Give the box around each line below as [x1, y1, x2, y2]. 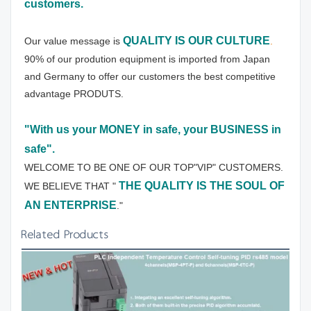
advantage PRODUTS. [24, 88, 124, 100]
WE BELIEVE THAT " [24, 180, 119, 192]
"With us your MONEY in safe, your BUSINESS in [24, 124, 281, 136]
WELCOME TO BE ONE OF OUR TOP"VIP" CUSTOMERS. [24, 162, 283, 174]
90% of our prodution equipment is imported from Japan [24, 53, 270, 65]
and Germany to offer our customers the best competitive [24, 71, 276, 83]
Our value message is [24, 35, 123, 47]
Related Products [22, 227, 109, 243]
